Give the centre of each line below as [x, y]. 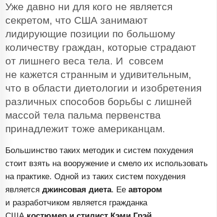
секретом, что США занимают [77, 21]
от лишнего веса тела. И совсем [85, 61]
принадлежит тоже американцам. [85, 129]
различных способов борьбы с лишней [99, 102]
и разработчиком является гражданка [77, 203]
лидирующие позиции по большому [91, 34]
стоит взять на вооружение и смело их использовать [107, 164]
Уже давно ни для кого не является [89, 7]
